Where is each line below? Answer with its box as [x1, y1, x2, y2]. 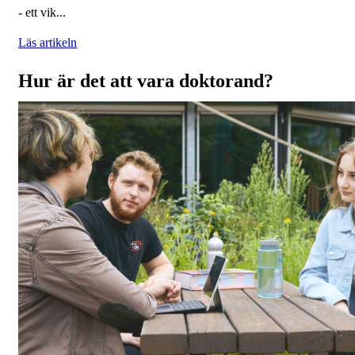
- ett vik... [18, 6, 66, 20]
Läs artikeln [18, 36, 77, 50]
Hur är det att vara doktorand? [18, 71, 273, 92]
